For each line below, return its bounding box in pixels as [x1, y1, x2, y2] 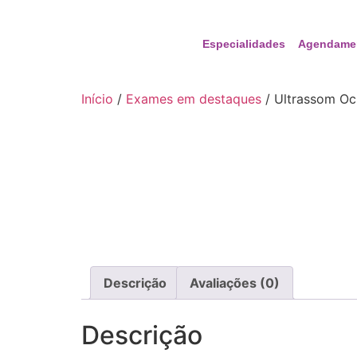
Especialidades [202, 37, 285, 50]
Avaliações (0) [190, 275, 280, 292]
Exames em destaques [126, 91, 261, 107]
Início [81, 91, 113, 107]
